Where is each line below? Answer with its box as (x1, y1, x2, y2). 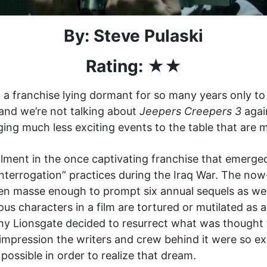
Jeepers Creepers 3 (139, 105, 241, 117)
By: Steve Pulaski (64, 26, 203, 46)
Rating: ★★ (85, 56, 182, 76)
